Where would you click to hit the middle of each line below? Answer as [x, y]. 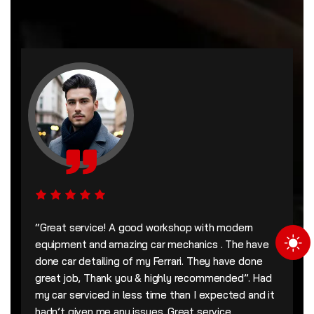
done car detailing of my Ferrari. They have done [149, 261]
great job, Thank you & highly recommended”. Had [153, 278]
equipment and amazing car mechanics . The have [152, 245]
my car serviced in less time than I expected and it [155, 295]
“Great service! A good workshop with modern [144, 228]
